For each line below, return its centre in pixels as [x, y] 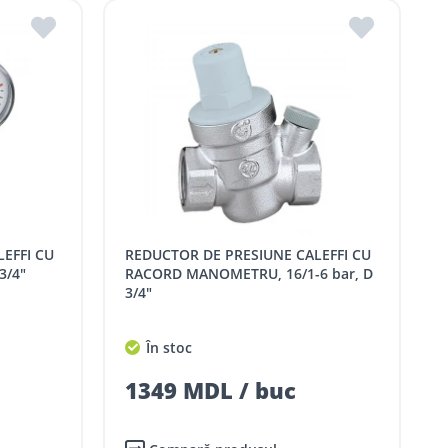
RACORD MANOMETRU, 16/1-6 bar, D [249, 274]
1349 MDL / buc [211, 390]
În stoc [167, 348]
